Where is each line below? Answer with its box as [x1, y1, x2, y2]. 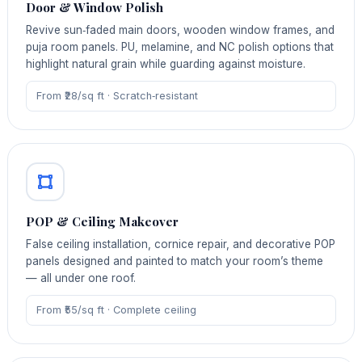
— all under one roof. [26, 271, 137, 284]
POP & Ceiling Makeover [26, 213, 179, 229]
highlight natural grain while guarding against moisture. [26, 57, 306, 71]
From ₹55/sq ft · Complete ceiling [36, 303, 196, 316]
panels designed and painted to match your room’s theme [26, 254, 324, 267]
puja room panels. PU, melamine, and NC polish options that [26, 40, 335, 54]
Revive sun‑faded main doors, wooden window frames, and [26, 23, 335, 37]
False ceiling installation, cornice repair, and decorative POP [26, 237, 336, 250]
